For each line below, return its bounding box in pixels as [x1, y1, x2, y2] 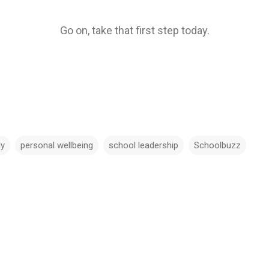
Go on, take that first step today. [59, 23, 210, 37]
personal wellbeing [20, 139, 93, 151]
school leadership [109, 139, 178, 151]
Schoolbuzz [194, 139, 241, 151]
